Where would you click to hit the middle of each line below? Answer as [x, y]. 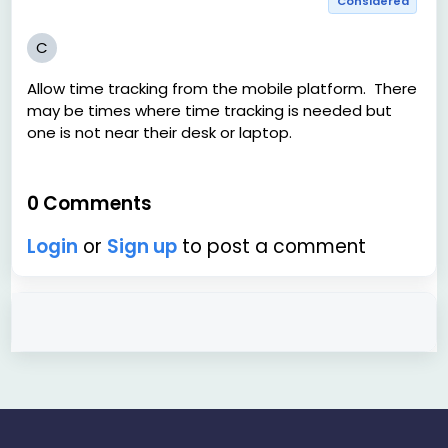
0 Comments [90, 203]
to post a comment [272, 246]
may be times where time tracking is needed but [210, 110]
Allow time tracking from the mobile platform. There [222, 88]
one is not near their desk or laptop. [160, 132]
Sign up [142, 246]
